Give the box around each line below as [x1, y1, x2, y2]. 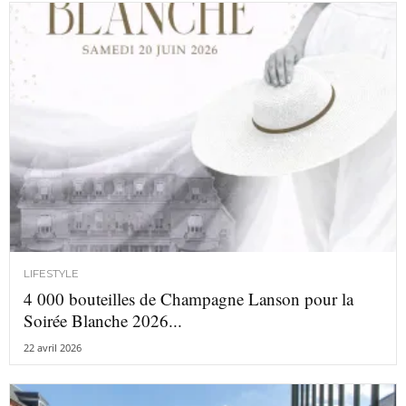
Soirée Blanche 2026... [24, 309, 182, 333]
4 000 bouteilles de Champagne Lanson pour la [24, 287, 353, 311]
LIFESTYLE [24, 266, 79, 281]
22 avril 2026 [24, 341, 82, 355]
